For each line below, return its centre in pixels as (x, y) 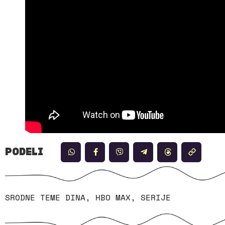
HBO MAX (113, 197)
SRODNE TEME (33, 197)
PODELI (24, 152)
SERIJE (156, 197)
